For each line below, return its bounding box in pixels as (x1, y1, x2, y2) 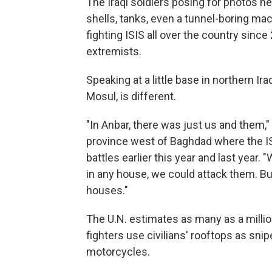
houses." (86, 184, 128, 197)
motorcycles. (86, 245, 150, 259)
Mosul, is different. (86, 90, 176, 103)
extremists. (86, 45, 141, 58)
